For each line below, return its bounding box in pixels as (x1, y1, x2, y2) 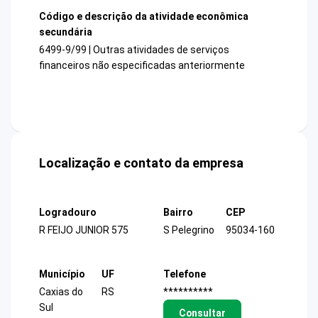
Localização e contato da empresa (39, 155, 243, 171)
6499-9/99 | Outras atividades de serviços (39, 44, 229, 56)
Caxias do (39, 285, 83, 297)
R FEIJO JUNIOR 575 (39, 224, 128, 236)
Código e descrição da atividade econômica (39, 10, 248, 22)
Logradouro (39, 207, 97, 219)
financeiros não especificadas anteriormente (39, 60, 245, 72)
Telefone (163, 268, 206, 280)
